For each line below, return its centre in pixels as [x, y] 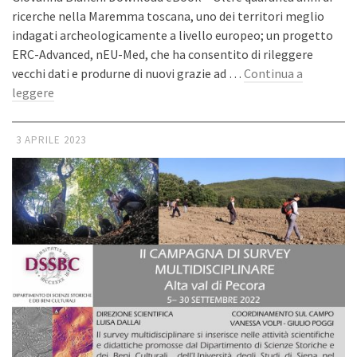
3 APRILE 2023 [51, 139]
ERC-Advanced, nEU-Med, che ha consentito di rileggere [163, 54]
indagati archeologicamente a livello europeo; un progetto [173, 35]
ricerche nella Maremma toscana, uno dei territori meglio [168, 16]
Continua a [273, 73]
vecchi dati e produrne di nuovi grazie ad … [128, 73]
